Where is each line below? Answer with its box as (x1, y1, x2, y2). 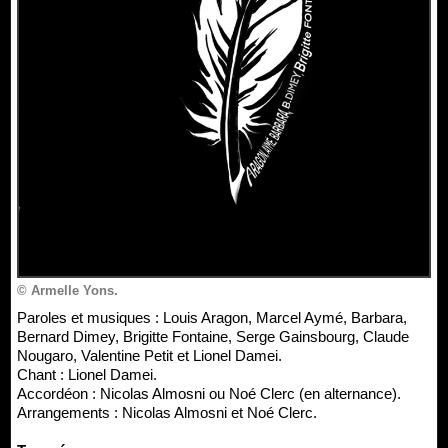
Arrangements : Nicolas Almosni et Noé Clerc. (17, 403, 317, 421)
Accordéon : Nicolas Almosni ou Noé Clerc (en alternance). (17, 384, 401, 402)
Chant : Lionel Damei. (17, 365, 157, 383)
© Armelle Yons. (17, 282, 118, 298)
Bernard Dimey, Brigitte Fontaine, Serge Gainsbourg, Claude (17, 327, 409, 345)
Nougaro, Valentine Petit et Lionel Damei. (17, 346, 282, 364)
